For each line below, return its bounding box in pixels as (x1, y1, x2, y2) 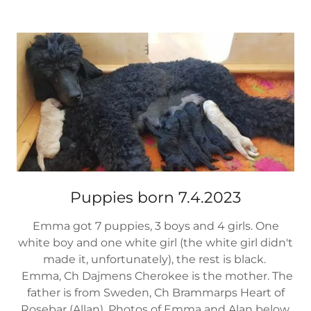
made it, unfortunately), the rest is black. (42, 252, 269, 266)
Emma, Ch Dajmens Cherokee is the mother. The (18, 269, 293, 283)
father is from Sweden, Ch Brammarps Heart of (26, 285, 285, 299)
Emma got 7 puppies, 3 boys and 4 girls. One (32, 219, 279, 233)
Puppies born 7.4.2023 (70, 187, 241, 207)
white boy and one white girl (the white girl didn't (18, 235, 293, 249)
